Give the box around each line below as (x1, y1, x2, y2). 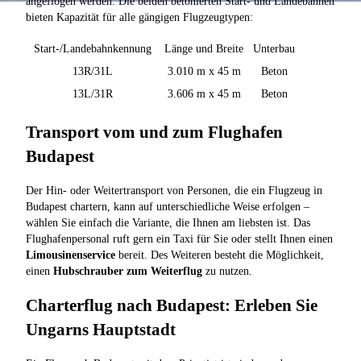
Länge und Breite (164, 43, 243, 56)
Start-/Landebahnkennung (34, 43, 151, 56)
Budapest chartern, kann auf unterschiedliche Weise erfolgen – (26, 200, 309, 213)
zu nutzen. (202, 264, 252, 277)
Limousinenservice (26, 248, 115, 261)
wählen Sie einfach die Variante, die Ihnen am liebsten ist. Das (26, 216, 310, 229)
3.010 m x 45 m (167, 65, 241, 78)
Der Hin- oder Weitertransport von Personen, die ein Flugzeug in (26, 184, 322, 197)
